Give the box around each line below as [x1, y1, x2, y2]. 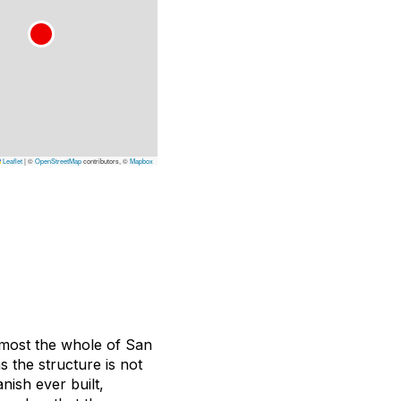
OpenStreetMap [35, 156, 81, 166]
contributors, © [81, 156, 130, 166]
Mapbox [130, 156, 153, 166]
